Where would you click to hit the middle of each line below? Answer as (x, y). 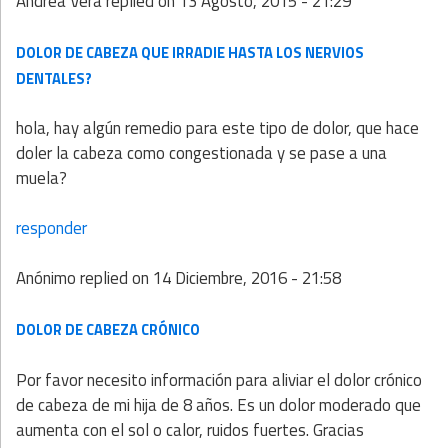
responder (51, 228)
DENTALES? (54, 78)
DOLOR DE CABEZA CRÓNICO (108, 330)
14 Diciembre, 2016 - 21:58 (247, 278)
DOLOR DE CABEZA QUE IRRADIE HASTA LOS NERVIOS (190, 52)
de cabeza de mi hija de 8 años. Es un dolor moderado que (218, 404)
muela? (41, 177)
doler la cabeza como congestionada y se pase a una (201, 152)
